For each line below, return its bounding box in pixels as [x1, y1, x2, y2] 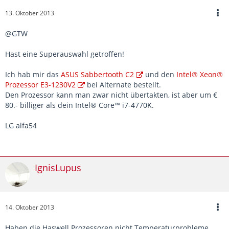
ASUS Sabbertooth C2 [61, 70, 134, 80]
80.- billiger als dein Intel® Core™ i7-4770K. [5, 100, 154, 110]
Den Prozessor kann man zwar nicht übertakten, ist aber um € [5, 90, 217, 100]
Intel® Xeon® [176, 70, 223, 80]
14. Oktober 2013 [5, 203, 54, 212]
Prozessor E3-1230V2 [5, 80, 76, 90]
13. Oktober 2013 [5, 9, 54, 18]
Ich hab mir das [5, 70, 61, 80]
